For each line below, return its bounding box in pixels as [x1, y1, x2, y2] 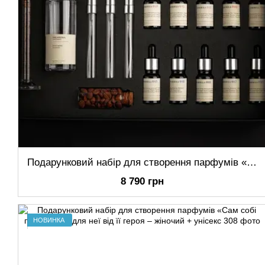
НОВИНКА [33, 216, 64, 224]
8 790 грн [120, 176, 164, 187]
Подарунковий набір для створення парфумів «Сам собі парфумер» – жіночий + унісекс [247, 157, 257, 168]
